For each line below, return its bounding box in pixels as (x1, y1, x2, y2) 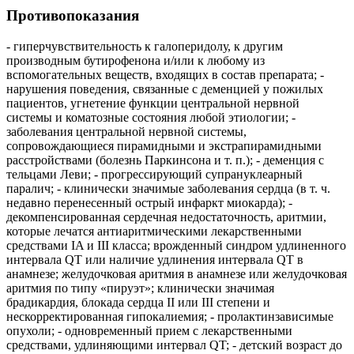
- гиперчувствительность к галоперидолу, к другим (6, 39, 283, 53)
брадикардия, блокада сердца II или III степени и (6, 295, 270, 309)
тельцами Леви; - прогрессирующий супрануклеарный (6, 167, 303, 181)
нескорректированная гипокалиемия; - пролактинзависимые (6, 309, 333, 323)
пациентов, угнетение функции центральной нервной (6, 96, 299, 110)
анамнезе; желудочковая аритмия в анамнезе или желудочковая (6, 266, 347, 281)
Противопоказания (6, 7, 139, 24)
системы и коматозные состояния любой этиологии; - (6, 110, 296, 124)
